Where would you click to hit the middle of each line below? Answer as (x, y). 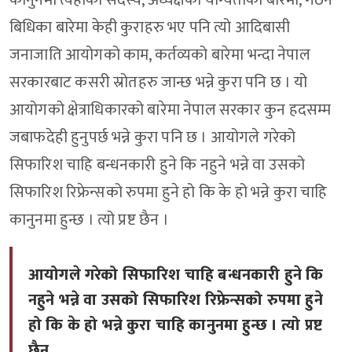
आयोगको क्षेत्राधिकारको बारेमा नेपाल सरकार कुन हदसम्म (170, 110)
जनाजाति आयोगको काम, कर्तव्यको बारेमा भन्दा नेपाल (160, 55)
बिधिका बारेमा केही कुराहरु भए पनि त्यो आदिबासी (150, 28)
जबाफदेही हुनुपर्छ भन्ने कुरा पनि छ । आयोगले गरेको (153, 138)
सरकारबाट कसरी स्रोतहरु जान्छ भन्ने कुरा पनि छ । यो (159, 83)
